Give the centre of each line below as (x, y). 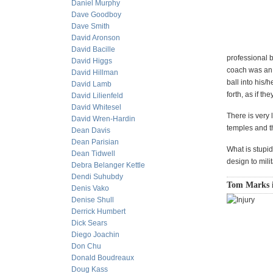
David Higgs (92, 61)
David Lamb (91, 84)
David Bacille (93, 49)
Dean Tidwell (93, 154)
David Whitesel (96, 107)
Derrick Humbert (98, 211)
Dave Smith (90, 26)
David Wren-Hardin (103, 119)
